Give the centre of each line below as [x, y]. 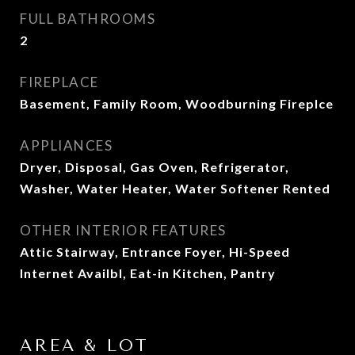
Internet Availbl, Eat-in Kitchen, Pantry [148, 273]
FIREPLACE [59, 82]
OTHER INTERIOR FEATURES [123, 230]
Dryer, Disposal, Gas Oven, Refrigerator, [155, 167]
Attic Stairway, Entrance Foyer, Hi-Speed [155, 252]
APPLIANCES [66, 145]
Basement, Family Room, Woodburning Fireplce [177, 103]
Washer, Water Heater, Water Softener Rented [175, 188]
